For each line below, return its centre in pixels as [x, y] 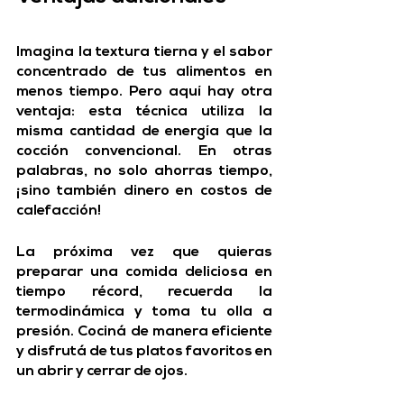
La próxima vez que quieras [144, 253]
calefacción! [59, 211]
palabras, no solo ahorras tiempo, [144, 172]
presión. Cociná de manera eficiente [144, 332]
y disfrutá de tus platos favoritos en [144, 352]
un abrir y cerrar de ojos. [102, 372]
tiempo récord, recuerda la [144, 293]
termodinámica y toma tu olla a [144, 312]
